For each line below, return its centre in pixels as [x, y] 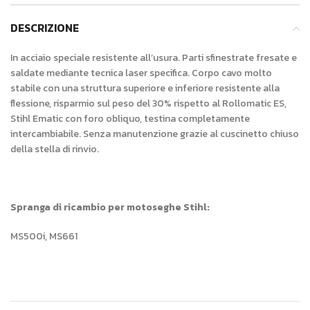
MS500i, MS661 [44, 236]
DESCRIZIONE [45, 28]
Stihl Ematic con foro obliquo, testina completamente [130, 119]
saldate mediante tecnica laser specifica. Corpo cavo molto [141, 73]
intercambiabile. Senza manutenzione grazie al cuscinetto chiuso [155, 134]
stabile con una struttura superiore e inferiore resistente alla [145, 88]
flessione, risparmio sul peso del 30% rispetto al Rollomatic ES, [148, 103]
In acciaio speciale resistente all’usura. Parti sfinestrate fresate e [154, 58]
